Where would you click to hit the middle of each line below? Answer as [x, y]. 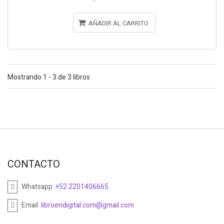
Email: [31, 205]
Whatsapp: [38, 187]
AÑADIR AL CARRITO [118, 23]
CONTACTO [34, 164]
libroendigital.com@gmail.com [87, 205]
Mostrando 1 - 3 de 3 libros [49, 77]
